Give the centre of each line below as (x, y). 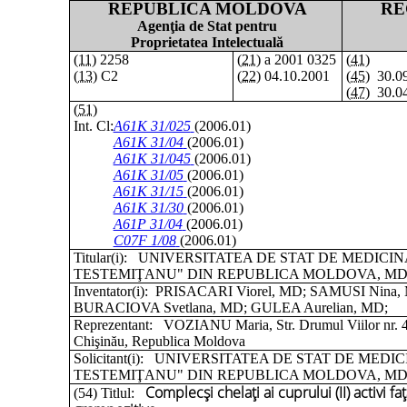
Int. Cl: (93, 126)
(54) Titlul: (104, 393)
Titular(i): (102, 258)
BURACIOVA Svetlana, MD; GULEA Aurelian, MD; (230, 308)
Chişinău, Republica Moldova (159, 341)
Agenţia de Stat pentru (208, 26)
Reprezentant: (114, 325)
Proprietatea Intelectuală (208, 42)
